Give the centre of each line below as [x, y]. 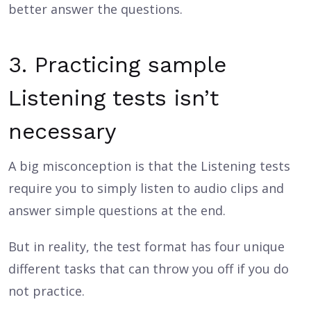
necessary [62, 131]
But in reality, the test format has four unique [146, 246]
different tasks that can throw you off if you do [149, 269]
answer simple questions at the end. [117, 210]
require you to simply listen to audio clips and [146, 188]
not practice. [47, 291]
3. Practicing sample [117, 65]
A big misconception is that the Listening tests [149, 166]
